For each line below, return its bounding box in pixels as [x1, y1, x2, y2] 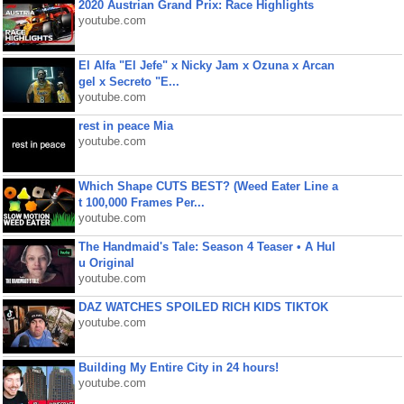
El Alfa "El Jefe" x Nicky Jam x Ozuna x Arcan [78, 59, 335, 72]
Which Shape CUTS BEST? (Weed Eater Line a [78, 179, 338, 193]
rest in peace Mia [78, 119, 173, 133]
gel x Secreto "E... [78, 75, 179, 88]
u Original [78, 256, 134, 270]
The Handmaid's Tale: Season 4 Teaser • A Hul [78, 240, 335, 253]
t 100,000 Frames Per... [78, 196, 205, 209]
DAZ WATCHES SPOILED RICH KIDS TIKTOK [78, 300, 328, 314]
